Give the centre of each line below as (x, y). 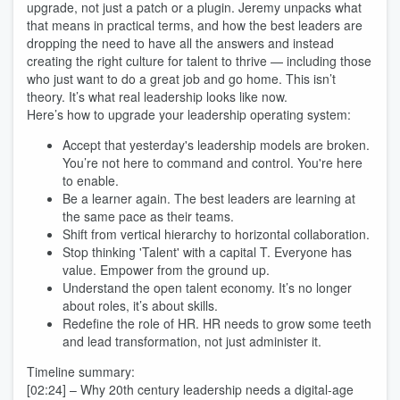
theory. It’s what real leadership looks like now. (157, 96)
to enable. (91, 180)
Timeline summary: (81, 371)
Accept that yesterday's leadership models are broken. (216, 145)
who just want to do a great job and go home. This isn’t (181, 79)
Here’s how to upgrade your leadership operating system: (189, 114)
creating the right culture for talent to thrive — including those (199, 61)
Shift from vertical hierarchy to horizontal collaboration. (216, 234)
